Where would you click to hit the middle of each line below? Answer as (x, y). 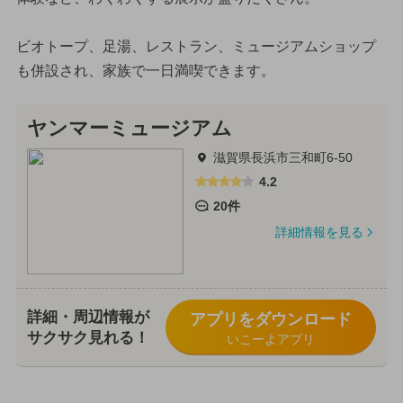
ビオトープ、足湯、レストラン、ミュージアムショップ (196, 46)
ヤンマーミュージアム (129, 129)
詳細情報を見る (319, 233)
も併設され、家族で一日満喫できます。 (145, 70)
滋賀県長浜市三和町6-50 (282, 158)
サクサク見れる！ (88, 338)
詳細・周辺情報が (88, 318)
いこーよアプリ (270, 340)
